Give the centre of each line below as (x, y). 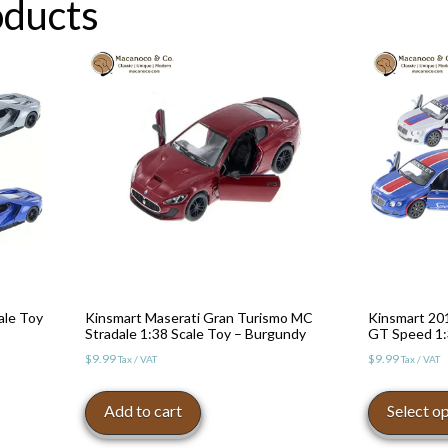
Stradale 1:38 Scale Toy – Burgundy (195, 333)
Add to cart (142, 410)
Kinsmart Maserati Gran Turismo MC (198, 317)
